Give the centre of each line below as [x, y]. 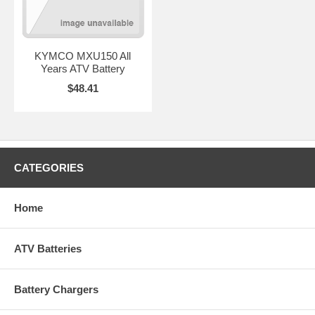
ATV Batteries [48, 248]
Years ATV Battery [83, 68]
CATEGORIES [49, 167]
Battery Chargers [56, 289]
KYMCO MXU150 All [83, 56]
